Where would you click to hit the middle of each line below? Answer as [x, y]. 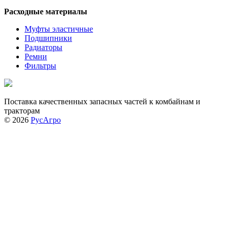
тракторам [22, 111]
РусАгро [46, 120]
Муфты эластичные [59, 29]
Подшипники [48, 38]
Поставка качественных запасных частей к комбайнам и [102, 102]
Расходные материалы [46, 12]
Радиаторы [43, 48]
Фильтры [40, 66]
